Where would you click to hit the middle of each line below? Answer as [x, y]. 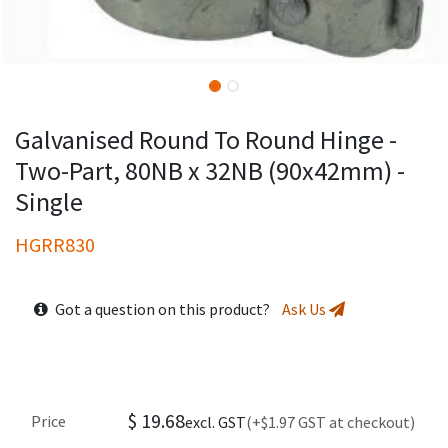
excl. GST [215, 421]
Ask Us [305, 308]
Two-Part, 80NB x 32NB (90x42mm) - [210, 170]
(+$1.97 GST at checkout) [330, 421]
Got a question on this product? [166, 308]
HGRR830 [55, 244]
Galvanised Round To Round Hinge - [206, 139]
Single [49, 201]
